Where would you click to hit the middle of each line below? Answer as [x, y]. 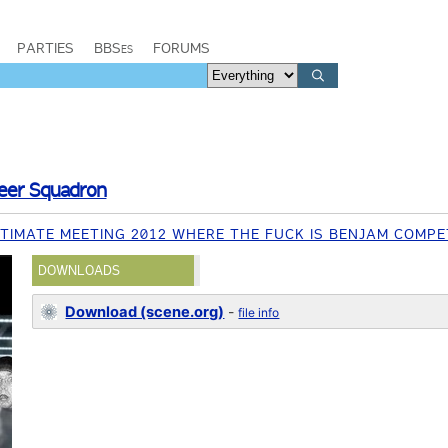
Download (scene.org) [145, 312]
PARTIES [45, 48]
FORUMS [181, 48]
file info [259, 312]
